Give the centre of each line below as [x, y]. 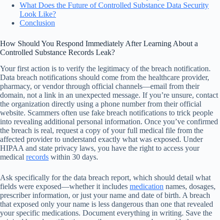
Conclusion [37, 23]
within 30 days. [73, 157]
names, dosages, [190, 186]
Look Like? [38, 14]
